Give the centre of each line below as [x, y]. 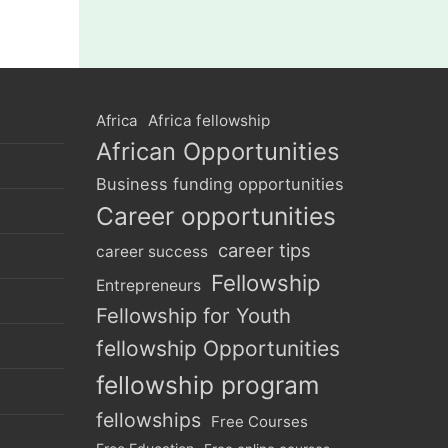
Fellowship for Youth [193, 315]
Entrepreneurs [148, 285]
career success [152, 251]
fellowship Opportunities [218, 348]
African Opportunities [217, 151]
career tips [264, 249]
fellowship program [207, 384]
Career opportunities [216, 215]
